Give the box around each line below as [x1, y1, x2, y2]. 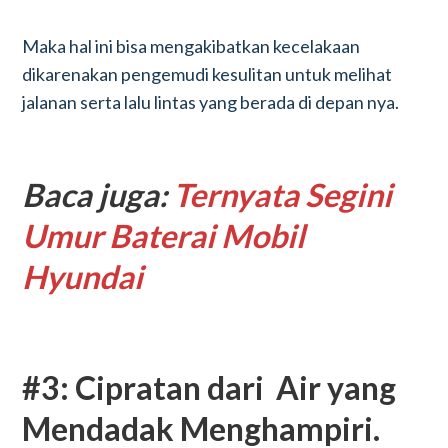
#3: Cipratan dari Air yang [22, 368, 397, 407]
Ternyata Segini [173, 175, 393, 214]
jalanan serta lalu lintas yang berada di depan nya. [22, 91, 403, 113]
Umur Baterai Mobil [22, 216, 306, 255]
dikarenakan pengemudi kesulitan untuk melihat [22, 63, 393, 85]
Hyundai [22, 257, 144, 296]
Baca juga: [22, 175, 174, 214]
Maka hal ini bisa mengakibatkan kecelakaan [22, 35, 361, 57]
